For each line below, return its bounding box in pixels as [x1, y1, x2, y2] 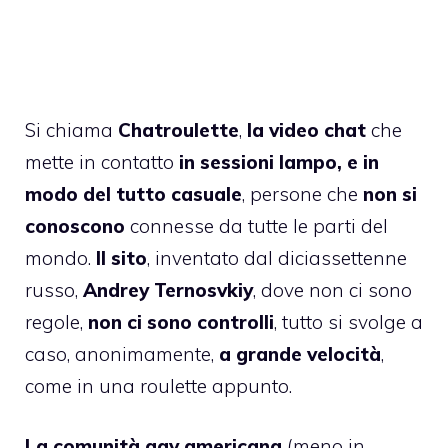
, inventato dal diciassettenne [147, 245, 407, 270]
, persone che [242, 181, 363, 206]
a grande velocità [219, 341, 381, 366]
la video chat [242, 117, 366, 142]
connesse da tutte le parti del [125, 213, 388, 238]
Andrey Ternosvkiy [83, 277, 253, 302]
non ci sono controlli [88, 309, 274, 334]
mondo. [25, 245, 96, 270]
